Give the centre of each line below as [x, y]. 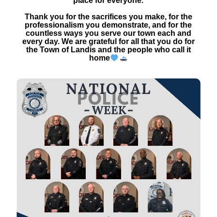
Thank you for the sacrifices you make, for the [108, 17]
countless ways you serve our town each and [108, 33]
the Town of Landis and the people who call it [108, 50]
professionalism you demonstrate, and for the [108, 25]
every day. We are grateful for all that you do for [108, 41]
